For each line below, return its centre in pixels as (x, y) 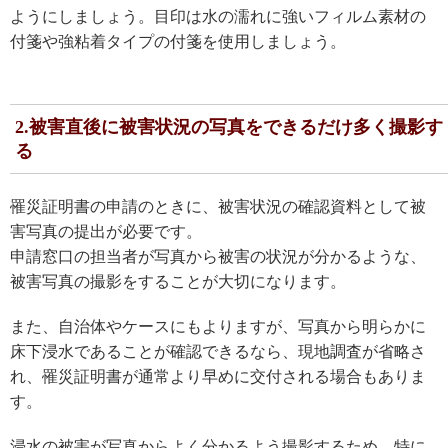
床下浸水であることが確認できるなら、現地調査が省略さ (218, 351)
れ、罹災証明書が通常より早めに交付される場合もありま (218, 376)
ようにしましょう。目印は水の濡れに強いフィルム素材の (218, 16)
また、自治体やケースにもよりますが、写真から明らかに (218, 326)
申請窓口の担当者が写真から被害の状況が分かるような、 (218, 256)
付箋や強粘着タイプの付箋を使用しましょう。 (178, 41)
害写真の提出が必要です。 (106, 231)
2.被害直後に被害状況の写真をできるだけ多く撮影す (229, 126)
